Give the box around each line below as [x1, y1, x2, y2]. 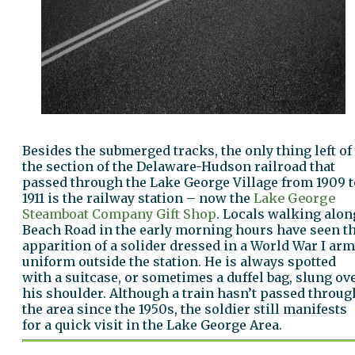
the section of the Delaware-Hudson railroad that [22, 158, 335, 175]
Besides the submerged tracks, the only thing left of [22, 143, 352, 159]
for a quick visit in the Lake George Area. [22, 317, 282, 334]
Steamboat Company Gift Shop [22, 206, 216, 223]
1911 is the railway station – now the [22, 190, 254, 207]
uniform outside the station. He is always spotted [22, 254, 336, 270]
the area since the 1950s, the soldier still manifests [22, 301, 347, 318]
